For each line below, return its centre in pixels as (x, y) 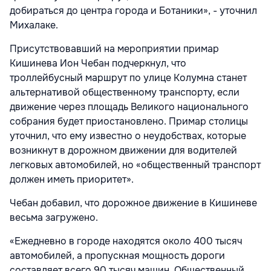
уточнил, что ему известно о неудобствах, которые (128, 135)
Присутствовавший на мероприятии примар (114, 48)
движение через (49, 106)
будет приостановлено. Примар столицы (152, 121)
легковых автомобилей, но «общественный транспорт (135, 165)
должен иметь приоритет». (72, 179)
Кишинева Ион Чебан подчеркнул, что (98, 63)
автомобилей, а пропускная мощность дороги (117, 255)
